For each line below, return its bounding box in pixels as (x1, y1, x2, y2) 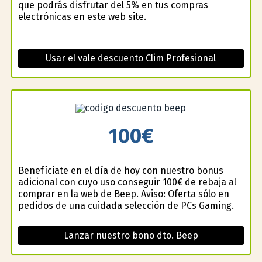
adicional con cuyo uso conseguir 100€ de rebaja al (18, 177, 236, 188)
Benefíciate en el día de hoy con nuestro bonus (18, 165, 223, 177)
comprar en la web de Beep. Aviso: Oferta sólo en (18, 188, 229, 200)
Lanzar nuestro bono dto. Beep (63, 230, 198, 242)
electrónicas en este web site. (18, 11, 146, 22)
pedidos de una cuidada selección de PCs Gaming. (18, 200, 234, 212)
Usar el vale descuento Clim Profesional (46, 52, 216, 64)
